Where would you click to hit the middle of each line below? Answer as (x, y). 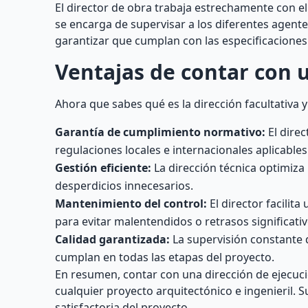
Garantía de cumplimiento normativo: (160, 132)
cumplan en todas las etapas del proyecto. (165, 257)
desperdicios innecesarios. (124, 186)
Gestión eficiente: (103, 168)
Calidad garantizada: (112, 239)
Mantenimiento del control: (131, 203)
